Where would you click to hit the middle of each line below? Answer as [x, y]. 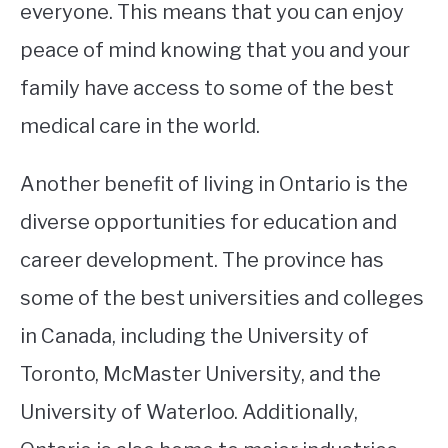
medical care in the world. [140, 126]
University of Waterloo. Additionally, [189, 412]
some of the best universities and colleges [222, 298]
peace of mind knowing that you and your [215, 50]
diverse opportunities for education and [208, 222]
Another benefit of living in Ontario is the [214, 184]
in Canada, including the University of [194, 336]
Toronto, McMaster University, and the [200, 374]
